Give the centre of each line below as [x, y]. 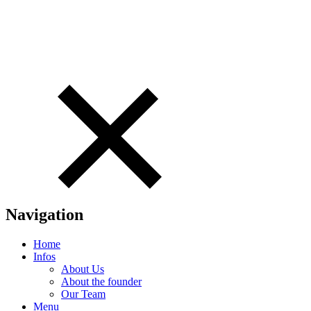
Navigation [44, 214]
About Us [83, 269]
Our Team [83, 294]
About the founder [101, 281]
